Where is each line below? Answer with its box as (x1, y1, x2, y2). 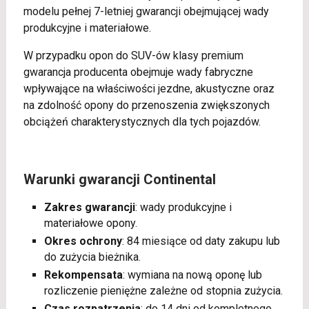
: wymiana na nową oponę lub (122, 268, 262, 282)
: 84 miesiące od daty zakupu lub (121, 235, 280, 248)
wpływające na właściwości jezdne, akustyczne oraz (23, 82, 275, 96)
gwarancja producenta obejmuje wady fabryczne (23, 66, 253, 79)
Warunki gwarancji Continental (23, 171, 216, 188)
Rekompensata (43, 268, 123, 282)
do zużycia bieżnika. (43, 250, 141, 264)
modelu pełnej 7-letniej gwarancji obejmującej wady (23, 5, 269, 19)
